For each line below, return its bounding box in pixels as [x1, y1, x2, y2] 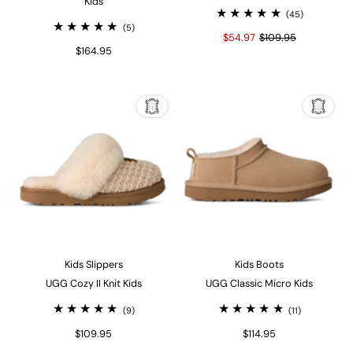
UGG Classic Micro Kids [206, 277, 314, 291]
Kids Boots [235, 258, 284, 272]
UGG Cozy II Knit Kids [45, 277, 142, 291]
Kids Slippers [64, 258, 123, 272]
